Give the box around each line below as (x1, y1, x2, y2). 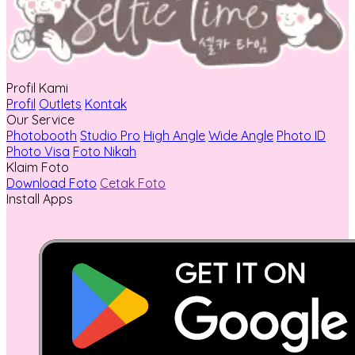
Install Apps (6, 190, 73, 207)
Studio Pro (80, 127, 140, 143)
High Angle (143, 127, 205, 143)
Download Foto (6, 174, 97, 191)
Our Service (6, 111, 74, 128)
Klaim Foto (6, 158, 69, 175)
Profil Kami (6, 79, 68, 96)
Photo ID (277, 127, 326, 143)
